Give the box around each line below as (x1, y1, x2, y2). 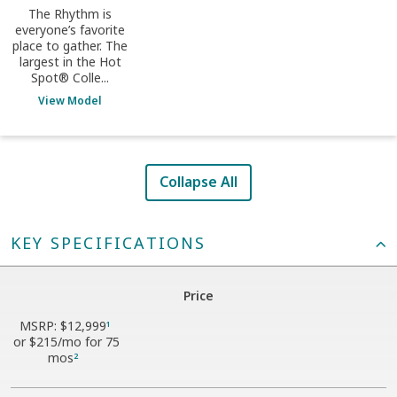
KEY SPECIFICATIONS (11, 231, 206, 253)
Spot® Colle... (31, 68, 110, 86)
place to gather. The (12, 36, 128, 54)
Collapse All (160, 171, 237, 191)
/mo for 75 (57, 332, 120, 350)
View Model (38, 92, 103, 108)
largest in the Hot (19, 52, 121, 70)
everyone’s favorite (15, 20, 126, 38)
